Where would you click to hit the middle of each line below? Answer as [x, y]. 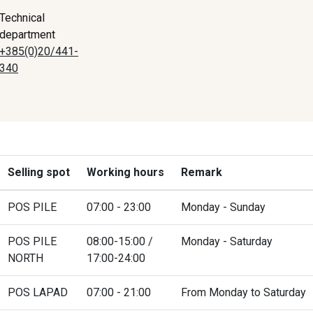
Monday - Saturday [227, 241]
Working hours [125, 172]
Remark [202, 172]
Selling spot [39, 172]
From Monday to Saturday [243, 292]
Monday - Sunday [223, 207]
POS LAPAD [38, 292]
